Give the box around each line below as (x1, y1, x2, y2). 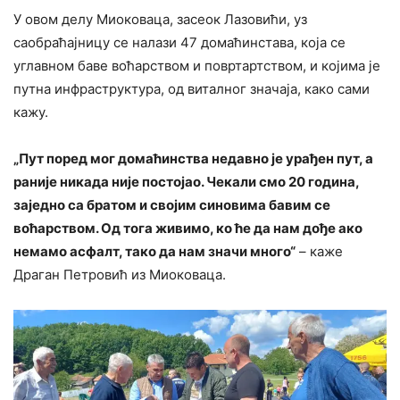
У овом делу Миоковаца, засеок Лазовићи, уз (13, 11, 307, 29)
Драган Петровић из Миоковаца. (13, 266, 226, 284)
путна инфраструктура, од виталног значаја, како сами (13, 80, 370, 98)
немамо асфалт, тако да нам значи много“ (13, 243, 296, 261)
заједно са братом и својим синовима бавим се (13, 196, 330, 214)
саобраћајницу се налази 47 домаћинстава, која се (13, 34, 346, 52)
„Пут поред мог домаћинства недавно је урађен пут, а (13, 150, 373, 168)
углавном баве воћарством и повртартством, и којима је (13, 57, 380, 75)
